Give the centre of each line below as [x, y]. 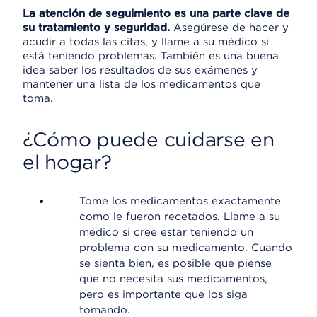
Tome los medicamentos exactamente [180, 201]
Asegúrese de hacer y [229, 28]
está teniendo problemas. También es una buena [151, 56]
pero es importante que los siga [163, 294]
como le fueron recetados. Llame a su [180, 217]
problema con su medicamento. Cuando [186, 248]
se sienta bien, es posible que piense [175, 263]
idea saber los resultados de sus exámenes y [140, 70]
